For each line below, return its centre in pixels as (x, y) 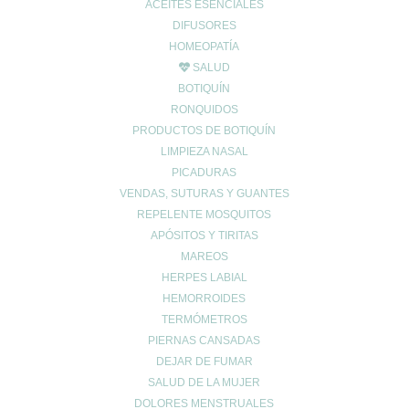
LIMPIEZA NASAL (204, 152)
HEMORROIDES (204, 299)
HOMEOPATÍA (204, 47)
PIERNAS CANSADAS (204, 341)
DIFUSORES (204, 26)
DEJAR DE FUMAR (204, 362)
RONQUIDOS (204, 110)
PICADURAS (204, 173)
